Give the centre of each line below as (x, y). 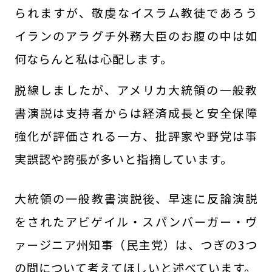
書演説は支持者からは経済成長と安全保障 (136, 113)
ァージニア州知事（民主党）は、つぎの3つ (136, 244)
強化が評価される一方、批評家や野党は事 (136, 136)
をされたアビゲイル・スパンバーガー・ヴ (136, 221)
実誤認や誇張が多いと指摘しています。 (124, 159)
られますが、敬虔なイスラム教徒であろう (136, 12)
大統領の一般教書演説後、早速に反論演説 (136, 198)
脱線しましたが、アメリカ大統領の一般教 (136, 90)
